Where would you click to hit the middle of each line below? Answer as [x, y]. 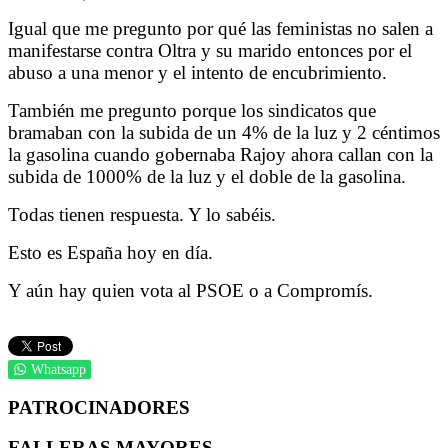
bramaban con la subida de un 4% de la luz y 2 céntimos [224, 132]
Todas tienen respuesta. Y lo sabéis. [142, 214]
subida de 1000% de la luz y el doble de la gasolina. [207, 176]
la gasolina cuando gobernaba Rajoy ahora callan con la [220, 154]
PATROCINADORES [99, 407]
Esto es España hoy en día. [110, 252]
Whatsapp [58, 369]
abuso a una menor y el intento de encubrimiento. [197, 72]
